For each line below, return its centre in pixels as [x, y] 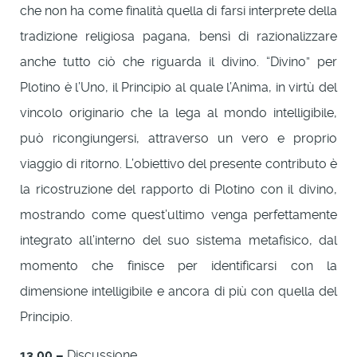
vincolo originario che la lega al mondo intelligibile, [178, 112]
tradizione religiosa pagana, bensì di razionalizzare [178, 36]
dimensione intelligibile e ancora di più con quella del [178, 291]
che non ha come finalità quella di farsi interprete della [178, 10]
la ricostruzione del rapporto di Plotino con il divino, [178, 189]
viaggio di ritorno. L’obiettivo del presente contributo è [178, 163]
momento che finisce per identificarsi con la [178, 265]
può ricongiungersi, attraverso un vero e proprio [178, 138]
